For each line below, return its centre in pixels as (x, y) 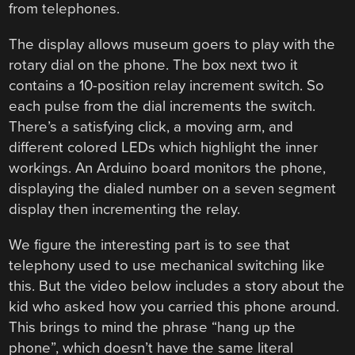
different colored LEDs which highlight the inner (164, 148)
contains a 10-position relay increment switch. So (167, 86)
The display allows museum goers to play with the (172, 45)
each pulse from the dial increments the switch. (162, 107)
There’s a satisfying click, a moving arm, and (151, 127)
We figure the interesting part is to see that (150, 244)
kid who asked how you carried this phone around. (174, 306)
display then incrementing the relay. (125, 210)
